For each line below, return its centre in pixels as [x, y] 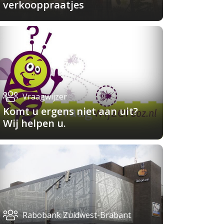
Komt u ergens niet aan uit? [70, 111]
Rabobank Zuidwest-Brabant [77, 215]
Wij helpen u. [34, 123]
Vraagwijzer [45, 96]
